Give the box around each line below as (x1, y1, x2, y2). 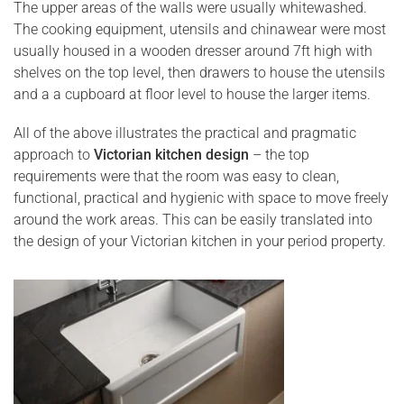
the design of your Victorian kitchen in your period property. (14, 233, 386, 251)
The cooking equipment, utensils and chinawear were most (14, 21, 386, 39)
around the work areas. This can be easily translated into (14, 211, 372, 229)
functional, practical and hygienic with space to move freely (14, 189, 389, 207)
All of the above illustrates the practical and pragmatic (14, 124, 356, 142)
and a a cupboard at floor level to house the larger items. (14, 86, 371, 104)
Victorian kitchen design (94, 146, 249, 164)
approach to (14, 146, 94, 164)
